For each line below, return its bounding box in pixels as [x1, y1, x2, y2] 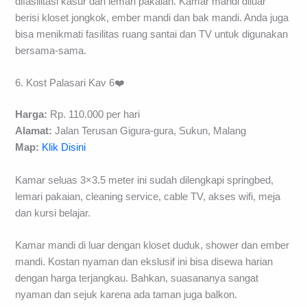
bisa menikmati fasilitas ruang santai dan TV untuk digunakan [15, 29, 288, 40]
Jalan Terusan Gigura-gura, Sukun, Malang [52, 125, 247, 137]
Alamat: [15, 125, 53, 137]
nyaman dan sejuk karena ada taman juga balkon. [15, 288, 238, 300]
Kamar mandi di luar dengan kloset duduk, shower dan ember [15, 239, 290, 251]
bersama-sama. [15, 45, 87, 57]
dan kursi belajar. [15, 207, 91, 219]
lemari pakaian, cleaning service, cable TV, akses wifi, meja [15, 191, 281, 202]
